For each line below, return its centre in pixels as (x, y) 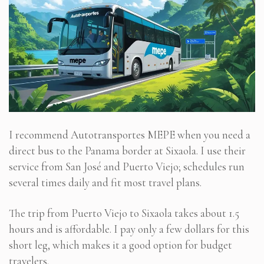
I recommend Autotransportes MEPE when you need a (130, 134)
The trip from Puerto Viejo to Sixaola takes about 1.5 (124, 213)
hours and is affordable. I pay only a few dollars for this (129, 229)
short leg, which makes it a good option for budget (121, 245)
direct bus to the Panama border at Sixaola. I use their (127, 150)
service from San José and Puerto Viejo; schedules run (127, 166)
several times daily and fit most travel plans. (105, 182)
